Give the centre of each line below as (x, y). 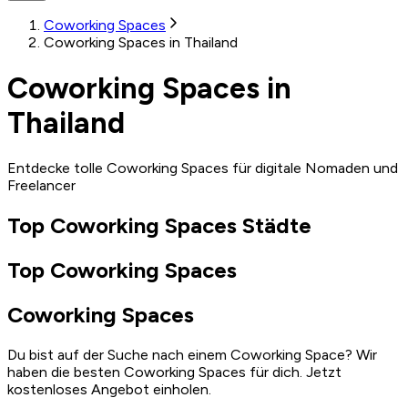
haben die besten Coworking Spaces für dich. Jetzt (174, 372)
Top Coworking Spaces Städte (159, 225)
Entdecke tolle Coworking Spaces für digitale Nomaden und (203, 168)
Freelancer (41, 185)
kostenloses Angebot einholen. (109, 389)
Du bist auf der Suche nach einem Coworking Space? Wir (192, 354)
